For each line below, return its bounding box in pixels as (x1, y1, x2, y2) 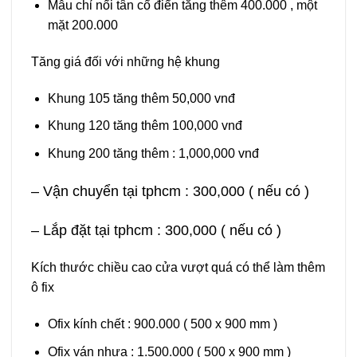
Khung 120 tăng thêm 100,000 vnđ (47, 119, 242, 133)
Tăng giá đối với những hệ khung (31, 55, 220, 69)
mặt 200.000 (47, 18, 118, 33)
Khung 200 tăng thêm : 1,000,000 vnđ (47, 147, 259, 161)
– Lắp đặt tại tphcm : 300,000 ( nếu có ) (31, 222, 281, 238)
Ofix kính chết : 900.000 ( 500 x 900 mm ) (47, 317, 277, 331)
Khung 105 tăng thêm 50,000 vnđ (47, 91, 235, 105)
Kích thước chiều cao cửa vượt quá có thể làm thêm (31, 261, 325, 275)
